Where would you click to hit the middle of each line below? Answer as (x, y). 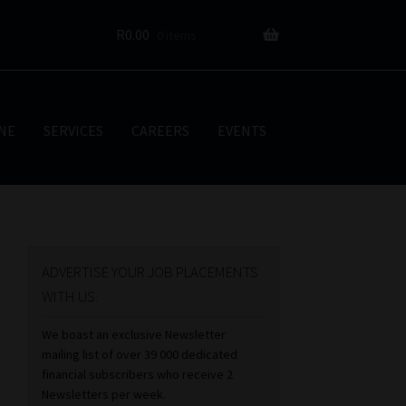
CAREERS (160, 130)
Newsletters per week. (104, 395)
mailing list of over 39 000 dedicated (140, 355)
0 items (177, 35)
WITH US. (70, 296)
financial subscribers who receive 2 (138, 375)
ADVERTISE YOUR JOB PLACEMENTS (150, 271)
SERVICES (73, 130)
